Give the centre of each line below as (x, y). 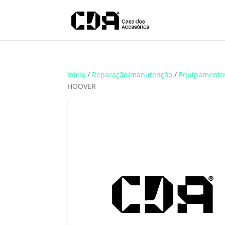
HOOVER (82, 86)
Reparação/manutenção (132, 75)
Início (77, 75)
